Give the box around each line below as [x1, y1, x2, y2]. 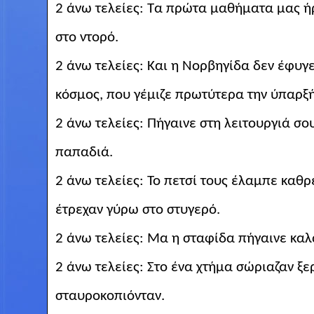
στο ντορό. [55, 29, 118, 45]
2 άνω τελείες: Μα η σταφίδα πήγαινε [55, 231, 290, 246]
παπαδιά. [55, 144, 113, 160]
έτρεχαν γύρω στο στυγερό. [55, 202, 220, 217]
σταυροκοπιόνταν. [55, 288, 165, 303]
